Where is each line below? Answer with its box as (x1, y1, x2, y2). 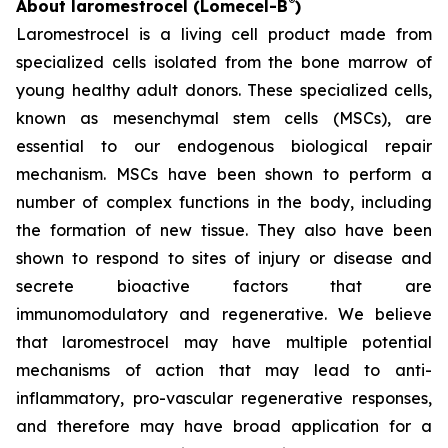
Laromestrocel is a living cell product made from (16, 24, 432, 45)
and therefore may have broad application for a (16, 416, 432, 437)
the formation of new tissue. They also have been (16, 220, 432, 241)
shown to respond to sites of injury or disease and (16, 248, 432, 269)
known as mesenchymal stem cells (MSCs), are (16, 108, 432, 129)
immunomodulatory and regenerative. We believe (16, 304, 432, 325)
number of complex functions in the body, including (16, 192, 432, 213)
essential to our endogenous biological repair (16, 136, 432, 157)
